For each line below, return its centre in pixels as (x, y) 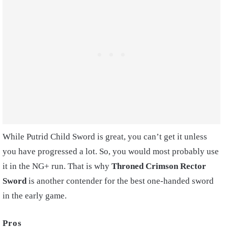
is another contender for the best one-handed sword (120, 181)
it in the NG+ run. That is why (57, 166)
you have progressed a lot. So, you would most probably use (111, 151)
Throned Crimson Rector (159, 166)
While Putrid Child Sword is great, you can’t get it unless (105, 136)
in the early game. (35, 195)
